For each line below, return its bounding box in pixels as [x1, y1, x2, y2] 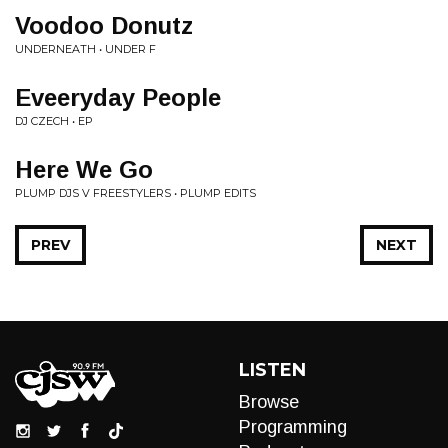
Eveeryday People [15, 84, 221, 111]
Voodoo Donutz [15, 12, 193, 39]
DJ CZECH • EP [15, 114, 93, 128]
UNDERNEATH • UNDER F [15, 42, 156, 56]
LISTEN [239, 359, 306, 381]
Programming [239, 417, 347, 437]
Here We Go [15, 156, 153, 183]
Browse [239, 392, 299, 412]
